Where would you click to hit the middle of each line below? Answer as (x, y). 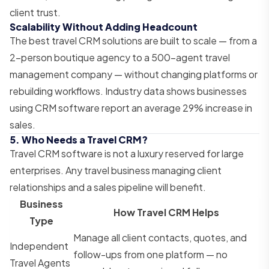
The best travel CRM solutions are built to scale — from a (133, 40)
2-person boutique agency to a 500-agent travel (120, 57)
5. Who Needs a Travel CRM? (79, 139)
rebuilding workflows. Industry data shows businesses (128, 91)
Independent (39, 246)
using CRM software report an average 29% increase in (131, 107)
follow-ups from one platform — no (150, 254)
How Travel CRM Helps (166, 212)
